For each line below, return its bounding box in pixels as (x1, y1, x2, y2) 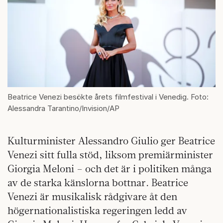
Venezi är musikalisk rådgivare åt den (7, 190, 177, 203)
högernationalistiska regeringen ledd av (7, 204, 187, 217)
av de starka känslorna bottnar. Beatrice (7, 176, 188, 189)
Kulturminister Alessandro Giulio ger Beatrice (7, 134, 215, 147)
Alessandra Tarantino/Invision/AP (7, 103, 119, 113)
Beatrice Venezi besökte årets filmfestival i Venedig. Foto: (7, 92, 209, 102)
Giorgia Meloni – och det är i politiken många (7, 162, 212, 175)
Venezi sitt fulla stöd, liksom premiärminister (7, 148, 213, 161)
